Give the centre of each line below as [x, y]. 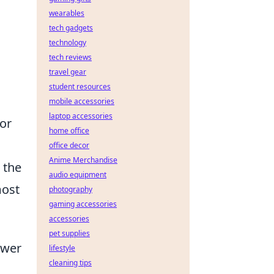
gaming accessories [83, 204]
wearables [67, 13]
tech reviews [70, 57]
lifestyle [62, 248]
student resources [80, 87]
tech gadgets [71, 28]
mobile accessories [82, 101]
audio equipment [78, 175]
